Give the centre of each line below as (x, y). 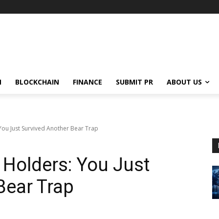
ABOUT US (184, 82)
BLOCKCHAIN (37, 82)
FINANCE (88, 82)
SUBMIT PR (134, 82)
